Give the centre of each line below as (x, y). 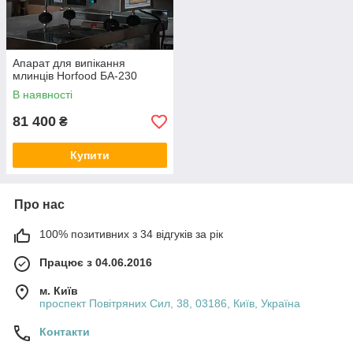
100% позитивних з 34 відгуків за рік (131, 234)
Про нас (39, 205)
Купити (90, 156)
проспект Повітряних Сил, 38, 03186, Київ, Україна (170, 304)
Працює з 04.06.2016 (96, 263)
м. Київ (59, 291)
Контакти (65, 332)
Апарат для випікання (69, 63)
